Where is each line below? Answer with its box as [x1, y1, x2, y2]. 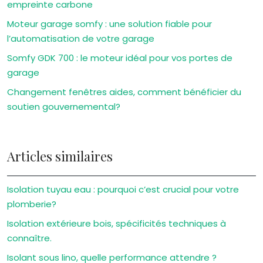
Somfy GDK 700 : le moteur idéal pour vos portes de [7, 52, 232, 64]
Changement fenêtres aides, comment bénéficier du [7, 86, 241, 98]
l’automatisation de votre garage [7, 32, 154, 45]
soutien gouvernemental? [7, 100, 120, 113]
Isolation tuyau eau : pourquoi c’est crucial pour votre [7, 183, 239, 195]
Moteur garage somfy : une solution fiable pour [7, 18, 212, 30]
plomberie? [7, 198, 56, 210]
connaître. [7, 232, 52, 244]
